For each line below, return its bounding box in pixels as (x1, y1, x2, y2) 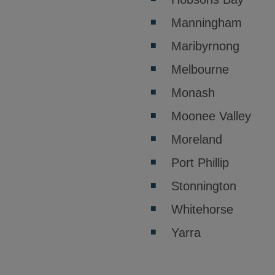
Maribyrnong (171, 39, 239, 53)
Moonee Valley (171, 109, 251, 123)
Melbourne (171, 63, 229, 76)
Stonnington (171, 179, 236, 193)
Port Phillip (171, 156, 229, 169)
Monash (171, 86, 215, 99)
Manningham (171, 16, 242, 29)
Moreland (171, 133, 222, 146)
